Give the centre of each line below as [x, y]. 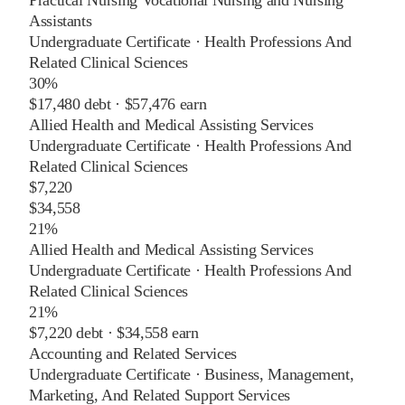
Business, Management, [279, 374]
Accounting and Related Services [133, 353]
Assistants [61, 20]
